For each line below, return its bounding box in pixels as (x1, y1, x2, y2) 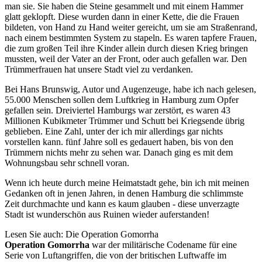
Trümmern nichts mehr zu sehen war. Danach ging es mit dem (5, 147, 233, 158)
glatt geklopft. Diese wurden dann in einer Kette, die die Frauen (5, 12, 239, 22)
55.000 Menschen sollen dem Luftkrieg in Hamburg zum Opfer (5, 95, 239, 105)
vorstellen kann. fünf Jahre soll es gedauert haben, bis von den (5, 137, 233, 147)
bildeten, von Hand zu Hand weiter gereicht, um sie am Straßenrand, (5, 22, 257, 33)
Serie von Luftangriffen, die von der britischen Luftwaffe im (5, 250, 226, 261)
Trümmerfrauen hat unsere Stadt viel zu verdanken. (5, 64, 193, 75)
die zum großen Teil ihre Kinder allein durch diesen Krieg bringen (5, 43, 248, 54)
